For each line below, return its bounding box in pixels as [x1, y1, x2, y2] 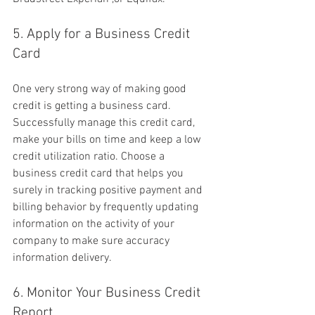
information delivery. [13, 251, 112, 266]
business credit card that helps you [13, 167, 186, 181]
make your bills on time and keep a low [13, 133, 204, 148]
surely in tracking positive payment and [13, 184, 205, 198]
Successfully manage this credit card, [13, 116, 198, 131]
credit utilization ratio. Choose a [13, 150, 167, 165]
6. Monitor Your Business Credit [13, 285, 204, 302]
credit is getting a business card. [13, 99, 174, 114]
